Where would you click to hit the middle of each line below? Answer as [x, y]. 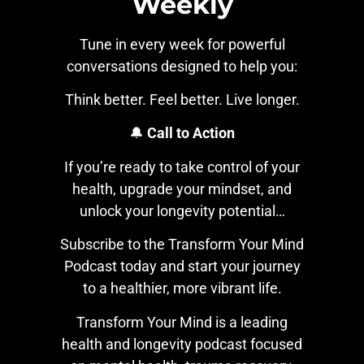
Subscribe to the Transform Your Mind [182, 245]
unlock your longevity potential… [182, 210]
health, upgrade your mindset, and [182, 188]
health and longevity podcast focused [182, 344]
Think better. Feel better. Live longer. [182, 99]
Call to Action [191, 133]
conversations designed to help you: [182, 66]
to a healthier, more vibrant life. [182, 288]
